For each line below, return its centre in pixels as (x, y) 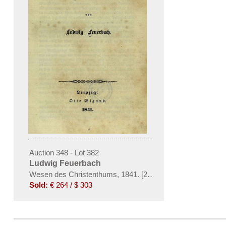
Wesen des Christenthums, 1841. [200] (93, 174)
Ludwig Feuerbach (65, 163)
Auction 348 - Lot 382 (64, 152)
